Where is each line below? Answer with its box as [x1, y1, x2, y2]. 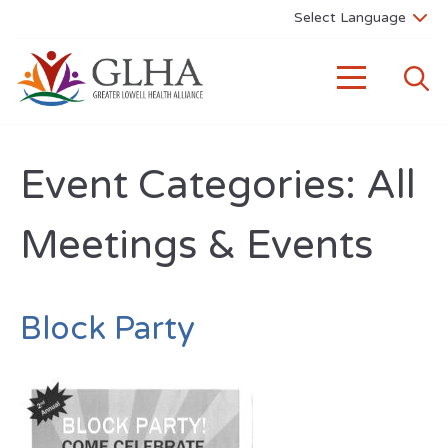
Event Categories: [20, 161, 366, 209]
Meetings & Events [20, 221, 373, 269]
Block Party [20, 310, 195, 348]
